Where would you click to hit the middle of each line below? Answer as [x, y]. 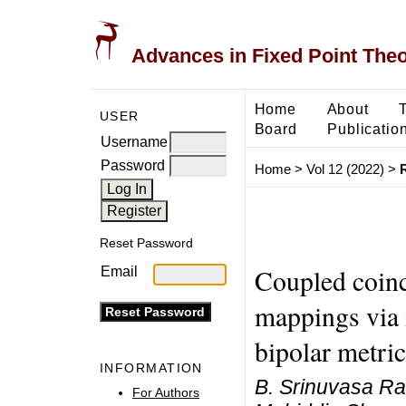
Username [134, 141]
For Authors [166, 392]
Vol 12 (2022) [345, 169]
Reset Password [146, 243]
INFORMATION [151, 368]
